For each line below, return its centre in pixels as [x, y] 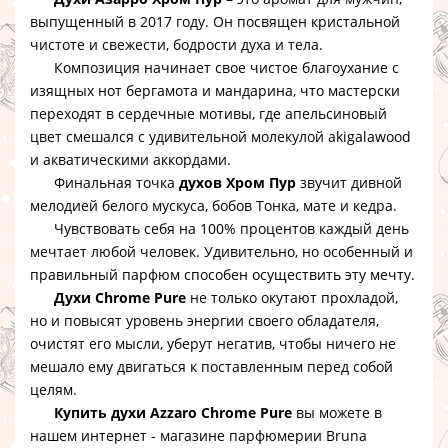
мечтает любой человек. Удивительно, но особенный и [221, 251]
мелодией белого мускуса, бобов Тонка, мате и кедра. [213, 205]
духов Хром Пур [237, 182]
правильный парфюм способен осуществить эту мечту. [222, 274]
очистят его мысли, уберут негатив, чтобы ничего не [213, 343]
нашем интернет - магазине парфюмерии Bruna [198, 435]
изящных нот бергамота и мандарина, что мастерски [215, 90]
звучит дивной [349, 182]
